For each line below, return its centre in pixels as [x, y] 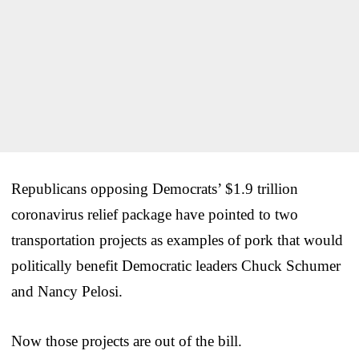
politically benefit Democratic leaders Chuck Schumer [176, 265]
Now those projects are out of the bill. [127, 341]
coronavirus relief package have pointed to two [155, 214]
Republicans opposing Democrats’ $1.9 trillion [155, 188]
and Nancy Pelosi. [67, 291]
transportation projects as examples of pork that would [177, 240]
